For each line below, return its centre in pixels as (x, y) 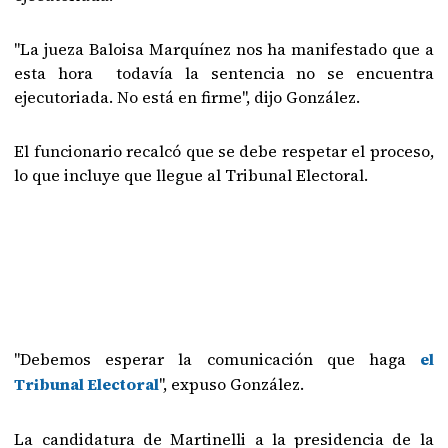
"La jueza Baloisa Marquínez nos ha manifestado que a (224, 49)
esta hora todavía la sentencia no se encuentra (224, 73)
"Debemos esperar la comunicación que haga (217, 359)
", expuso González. (232, 384)
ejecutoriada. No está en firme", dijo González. (187, 97)
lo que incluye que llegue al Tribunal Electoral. (191, 175)
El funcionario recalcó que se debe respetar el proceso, (224, 151)
